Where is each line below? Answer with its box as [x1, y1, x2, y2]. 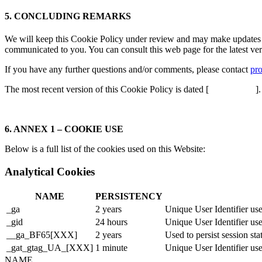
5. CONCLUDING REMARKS [5, 11, 131, 21]
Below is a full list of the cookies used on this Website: [5, 144, 205, 154]
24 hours [95, 216, 127, 227]
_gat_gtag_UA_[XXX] [6, 242, 93, 253]
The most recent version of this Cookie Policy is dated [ [5, 84, 209, 95]
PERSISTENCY [95, 191, 163, 201]
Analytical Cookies [5, 165, 95, 178]
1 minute [95, 242, 127, 253]
